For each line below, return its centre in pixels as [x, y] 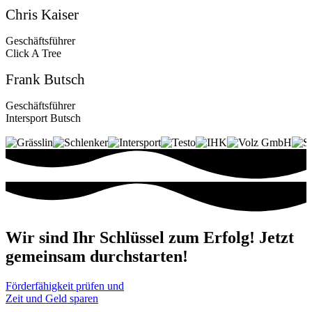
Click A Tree [33, 53]
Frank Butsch [45, 79]
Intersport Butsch [43, 118]
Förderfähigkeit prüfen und [65, 286]
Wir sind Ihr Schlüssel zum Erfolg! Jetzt [150, 237]
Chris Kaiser [42, 14]
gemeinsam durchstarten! [97, 256]
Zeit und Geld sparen [52, 298]
